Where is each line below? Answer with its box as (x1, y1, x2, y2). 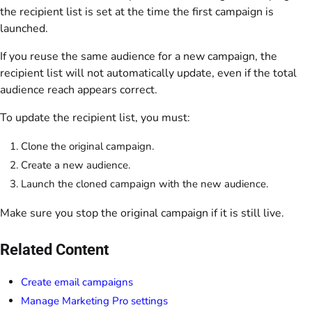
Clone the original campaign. (21, 139, 154, 154)
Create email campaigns (21, 275, 133, 290)
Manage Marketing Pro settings (21, 294, 168, 309)
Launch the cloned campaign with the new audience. (21, 177, 268, 192)
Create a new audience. (21, 158, 130, 173)
